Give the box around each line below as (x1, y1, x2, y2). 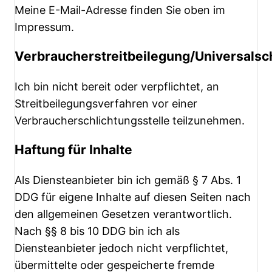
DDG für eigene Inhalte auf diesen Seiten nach (15, 191, 251, 204)
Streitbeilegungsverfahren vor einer (15, 97, 197, 110)
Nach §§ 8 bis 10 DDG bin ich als (15, 225, 180, 238)
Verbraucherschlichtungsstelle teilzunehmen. (15, 114, 245, 127)
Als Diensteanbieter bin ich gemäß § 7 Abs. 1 (15, 174, 241, 187)
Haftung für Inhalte (15, 142, 132, 158)
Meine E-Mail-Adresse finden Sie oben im (15, 4, 225, 17)
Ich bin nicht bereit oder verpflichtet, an (15, 80, 219, 93)
